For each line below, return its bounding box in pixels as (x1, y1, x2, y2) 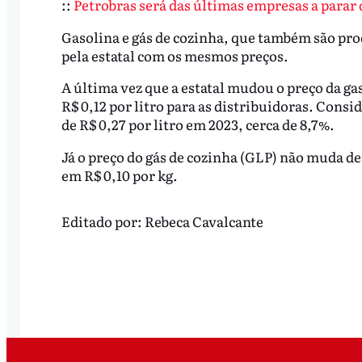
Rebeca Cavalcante (144, 211, 263, 232)
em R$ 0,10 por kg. (61, 165, 178, 186)
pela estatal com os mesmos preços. (61, 44, 288, 65)
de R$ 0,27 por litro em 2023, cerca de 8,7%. (61, 114, 335, 135)
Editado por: (61, 211, 145, 232)
